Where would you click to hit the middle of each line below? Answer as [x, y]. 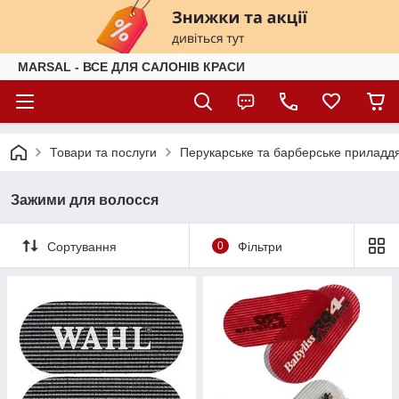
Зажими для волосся [85, 200]
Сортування [82, 246]
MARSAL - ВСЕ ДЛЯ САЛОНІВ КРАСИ [131, 67]
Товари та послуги [103, 152]
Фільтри [260, 246]
